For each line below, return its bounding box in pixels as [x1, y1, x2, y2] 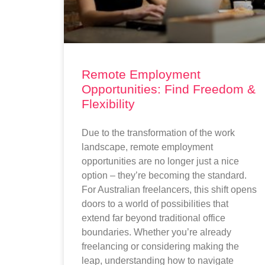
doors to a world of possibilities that [81, 198, 228, 209]
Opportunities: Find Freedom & [81, 82, 256, 96]
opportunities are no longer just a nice [81, 156, 239, 166]
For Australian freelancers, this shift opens [81, 184, 257, 195]
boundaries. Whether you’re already [81, 227, 231, 237]
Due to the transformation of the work [81, 127, 235, 138]
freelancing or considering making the [81, 241, 239, 251]
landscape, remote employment [81, 141, 213, 152]
